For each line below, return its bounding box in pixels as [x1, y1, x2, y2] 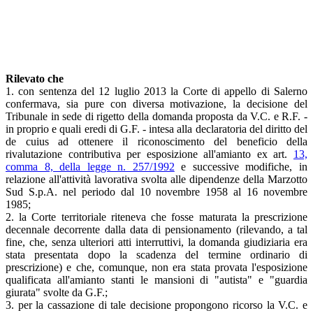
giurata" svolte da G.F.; [6, 286, 108, 298]
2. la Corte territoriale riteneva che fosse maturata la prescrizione [6, 210, 307, 223]
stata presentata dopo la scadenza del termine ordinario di [6, 248, 307, 261]
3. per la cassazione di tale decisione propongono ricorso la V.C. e [6, 298, 307, 311]
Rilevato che [6, 72, 64, 85]
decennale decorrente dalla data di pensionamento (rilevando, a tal [6, 223, 307, 235]
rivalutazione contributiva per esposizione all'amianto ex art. [6, 147, 293, 160]
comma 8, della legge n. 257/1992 [6, 160, 175, 173]
